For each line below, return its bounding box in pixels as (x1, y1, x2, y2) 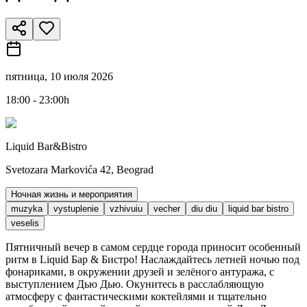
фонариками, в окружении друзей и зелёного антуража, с (5, 265, 274, 278)
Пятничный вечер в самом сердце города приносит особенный (5, 241, 301, 253)
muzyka (11, 203, 42, 214)
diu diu (191, 203, 217, 214)
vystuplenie (53, 203, 99, 214)
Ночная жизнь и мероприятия (11, 188, 132, 199)
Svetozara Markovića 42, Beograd (5, 163, 153, 175)
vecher (153, 203, 180, 214)
